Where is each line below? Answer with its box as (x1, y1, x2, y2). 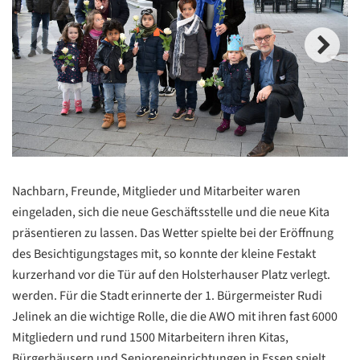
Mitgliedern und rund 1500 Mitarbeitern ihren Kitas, (12, 329, 288, 347)
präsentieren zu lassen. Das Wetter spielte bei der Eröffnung (12, 224, 333, 243)
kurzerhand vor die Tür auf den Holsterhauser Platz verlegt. (12, 266, 330, 284)
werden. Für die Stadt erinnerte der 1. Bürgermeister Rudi (12, 287, 322, 305)
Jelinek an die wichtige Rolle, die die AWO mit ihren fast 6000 (12, 308, 337, 326)
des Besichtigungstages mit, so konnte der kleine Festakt (12, 245, 316, 264)
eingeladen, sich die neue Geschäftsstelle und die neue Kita (12, 203, 329, 222)
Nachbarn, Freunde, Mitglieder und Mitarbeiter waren (12, 182, 301, 201)
